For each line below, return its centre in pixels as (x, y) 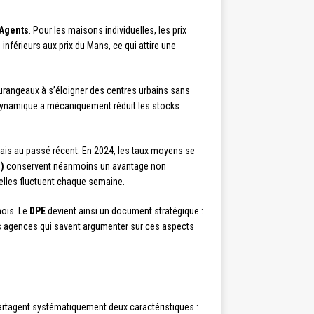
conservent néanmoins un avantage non (85, 166)
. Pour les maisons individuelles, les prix (108, 30)
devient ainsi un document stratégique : (124, 211)
